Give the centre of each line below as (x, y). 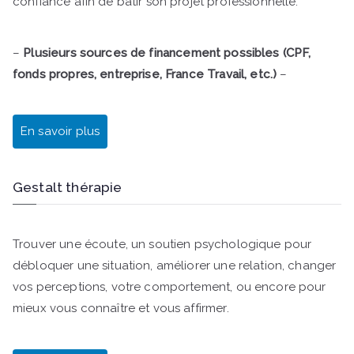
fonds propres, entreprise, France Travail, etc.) (145, 74)
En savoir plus (60, 132)
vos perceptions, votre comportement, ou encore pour (169, 287)
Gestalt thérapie (68, 187)
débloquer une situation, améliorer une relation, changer (175, 266)
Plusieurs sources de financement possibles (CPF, (167, 53)
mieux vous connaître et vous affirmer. (121, 309)
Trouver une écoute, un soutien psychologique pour (162, 245)
